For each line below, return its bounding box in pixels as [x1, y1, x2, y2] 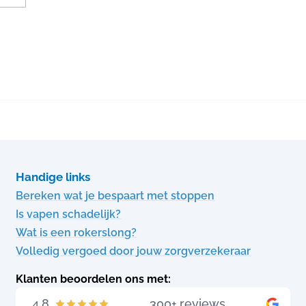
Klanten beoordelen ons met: [16, 273, 171, 286]
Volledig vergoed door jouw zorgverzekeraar [16, 245, 251, 258]
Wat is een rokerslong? [16, 226, 137, 239]
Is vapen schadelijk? [16, 208, 122, 221]
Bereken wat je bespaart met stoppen [16, 189, 215, 202]
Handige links [16, 170, 91, 184]
